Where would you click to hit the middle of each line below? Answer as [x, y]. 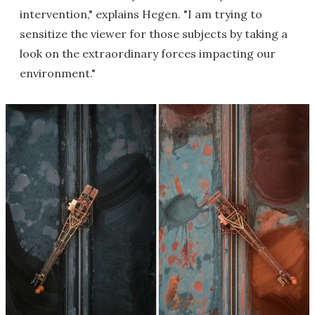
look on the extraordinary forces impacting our [148, 53]
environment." [58, 73]
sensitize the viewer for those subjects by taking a [154, 34]
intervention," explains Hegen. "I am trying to [141, 14]
